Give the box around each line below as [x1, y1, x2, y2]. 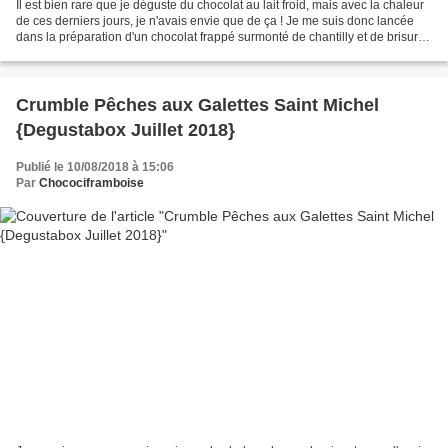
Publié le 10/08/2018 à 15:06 [16, 160, 174, 175]
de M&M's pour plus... [16, 46, 132, 61]
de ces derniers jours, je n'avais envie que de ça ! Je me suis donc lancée [16, 14, 414, 29]
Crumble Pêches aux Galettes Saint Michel [16, 95, 379, 116]
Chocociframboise [39, 176, 144, 191]
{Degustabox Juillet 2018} [16, 120, 235, 141]
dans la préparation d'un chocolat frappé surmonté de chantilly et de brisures [16, 30, 431, 45]
